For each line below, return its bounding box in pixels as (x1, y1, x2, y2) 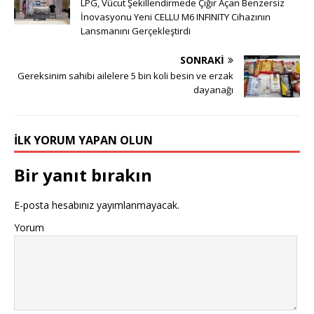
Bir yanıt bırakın (14, 163, 152, 186)
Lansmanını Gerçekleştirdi (81, 24, 191, 37)
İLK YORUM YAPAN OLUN (14, 132, 153, 148)
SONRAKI (180, 53, 224, 67)
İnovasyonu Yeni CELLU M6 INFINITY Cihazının (81, 10, 271, 23)
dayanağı (193, 83, 233, 96)
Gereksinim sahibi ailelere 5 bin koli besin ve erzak (18, 69, 233, 82)
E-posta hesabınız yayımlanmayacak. (14, 198, 179, 212)
